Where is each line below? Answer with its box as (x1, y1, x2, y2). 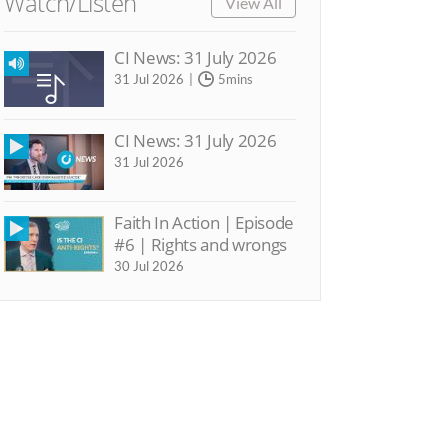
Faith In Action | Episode (114, 210, 294, 234)
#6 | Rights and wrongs (114, 232, 287, 256)
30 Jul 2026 (114, 257, 185, 274)
